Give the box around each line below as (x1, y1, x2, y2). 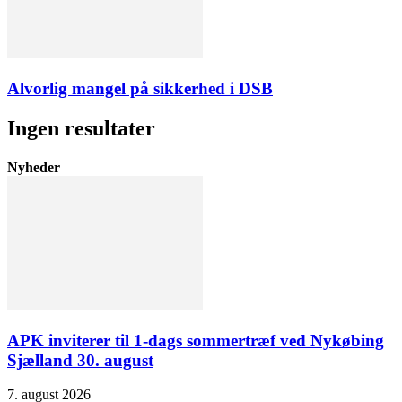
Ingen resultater (7, 116, 155, 140)
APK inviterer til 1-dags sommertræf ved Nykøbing (7, 330, 384, 350)
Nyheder (7, 159, 60, 175)
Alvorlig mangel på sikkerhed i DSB (7, 78, 273, 98)
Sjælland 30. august (7, 350, 153, 370)
